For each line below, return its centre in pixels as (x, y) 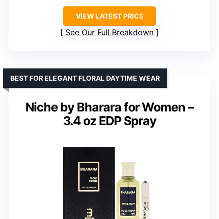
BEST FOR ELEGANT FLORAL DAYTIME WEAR (85, 78)
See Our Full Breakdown (109, 33)
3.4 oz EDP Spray (109, 121)
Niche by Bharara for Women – (109, 107)
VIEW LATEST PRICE (109, 16)
